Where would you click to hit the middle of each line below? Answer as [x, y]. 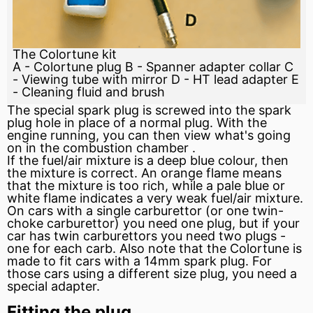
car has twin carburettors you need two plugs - [146, 236]
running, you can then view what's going [169, 136]
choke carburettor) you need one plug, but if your [153, 224]
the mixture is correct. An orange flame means [144, 173]
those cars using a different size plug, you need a [152, 274]
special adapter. [53, 286]
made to [33, 261]
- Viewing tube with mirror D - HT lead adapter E [156, 80]
